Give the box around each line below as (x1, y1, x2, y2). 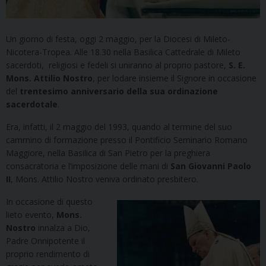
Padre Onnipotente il (6, 235, 85, 246)
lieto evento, (6, 208, 54, 220)
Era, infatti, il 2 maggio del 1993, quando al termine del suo (6, 121, 232, 132)
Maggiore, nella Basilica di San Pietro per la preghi (6, 147, 198, 159)
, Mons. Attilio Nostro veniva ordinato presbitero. (11, 173, 198, 185)
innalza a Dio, (36, 221, 90, 233)
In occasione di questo (6, 195, 93, 207)
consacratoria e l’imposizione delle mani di (6, 160, 170, 172)
